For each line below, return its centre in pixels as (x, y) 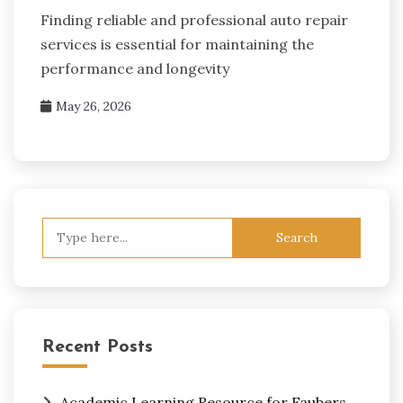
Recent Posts (98, 347)
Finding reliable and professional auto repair (194, 19)
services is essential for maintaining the (177, 44)
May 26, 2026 (94, 106)
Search (65, 227)
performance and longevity (135, 68)
